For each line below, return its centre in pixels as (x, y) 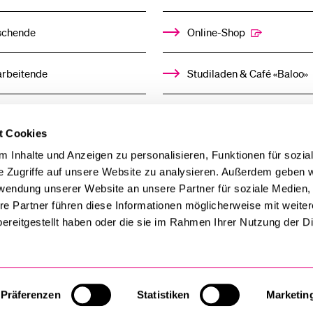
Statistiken (163, 294)
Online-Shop (217, 32)
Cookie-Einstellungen (249, 297)
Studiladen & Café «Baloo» (248, 74)
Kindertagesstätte (230, 115)
